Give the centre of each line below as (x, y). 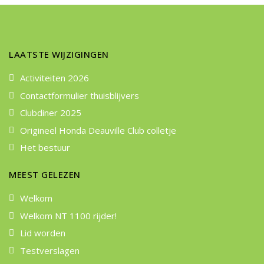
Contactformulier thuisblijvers (80, 95)
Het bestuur (45, 148)
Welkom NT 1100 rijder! (68, 215)
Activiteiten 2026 (55, 78)
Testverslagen (50, 250)
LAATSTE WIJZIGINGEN (59, 55)
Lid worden (43, 233)
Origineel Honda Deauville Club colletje (98, 130)
